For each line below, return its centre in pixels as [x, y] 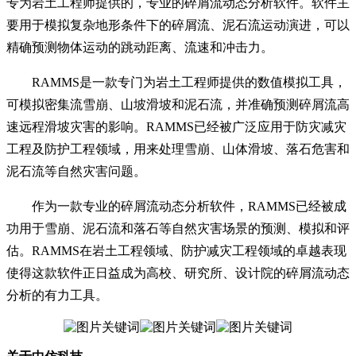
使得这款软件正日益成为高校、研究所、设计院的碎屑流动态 [178, 273]
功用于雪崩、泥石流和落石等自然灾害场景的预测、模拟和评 [178, 228]
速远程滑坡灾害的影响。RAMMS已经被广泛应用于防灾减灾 [176, 126]
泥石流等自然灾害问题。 [76, 171]
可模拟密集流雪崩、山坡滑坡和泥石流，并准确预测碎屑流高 [178, 104]
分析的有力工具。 [57, 295]
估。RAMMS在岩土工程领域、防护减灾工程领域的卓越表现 [176, 250]
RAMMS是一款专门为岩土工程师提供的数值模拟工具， [189, 82]
